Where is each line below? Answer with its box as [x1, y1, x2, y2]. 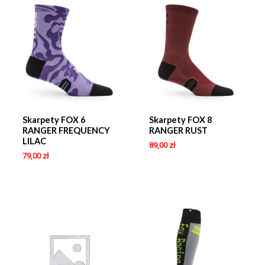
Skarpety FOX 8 [148, 115, 212, 125]
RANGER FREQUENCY [22, 125, 110, 136]
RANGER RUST [148, 125, 208, 136]
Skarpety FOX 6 [22, 115, 85, 125]
